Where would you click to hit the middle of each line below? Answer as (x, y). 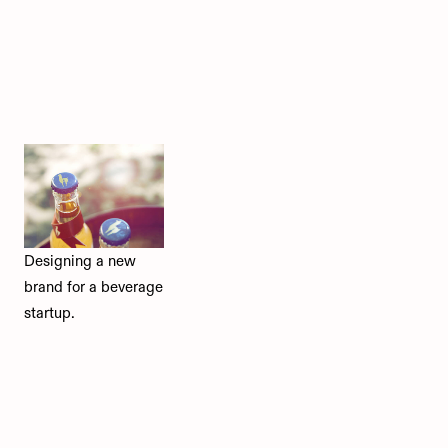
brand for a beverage (93, 287)
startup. (49, 313)
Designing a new (80, 261)
